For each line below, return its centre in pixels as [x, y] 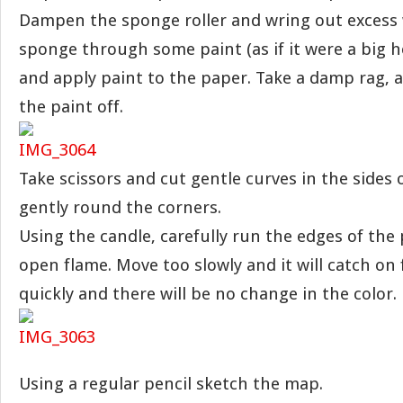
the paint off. [71, 107]
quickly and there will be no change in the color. [208, 294]
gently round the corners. [120, 207]
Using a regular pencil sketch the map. [171, 384]
